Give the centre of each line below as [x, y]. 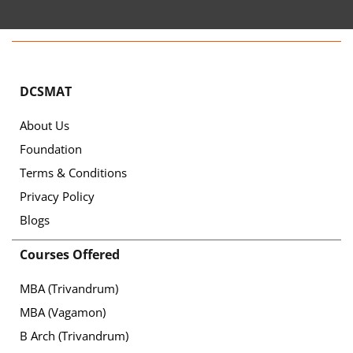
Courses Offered [70, 254]
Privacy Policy [57, 196]
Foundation [51, 149]
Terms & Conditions [73, 172]
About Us [45, 125]
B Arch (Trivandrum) [74, 335]
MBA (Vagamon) [63, 312]
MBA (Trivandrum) [69, 288]
